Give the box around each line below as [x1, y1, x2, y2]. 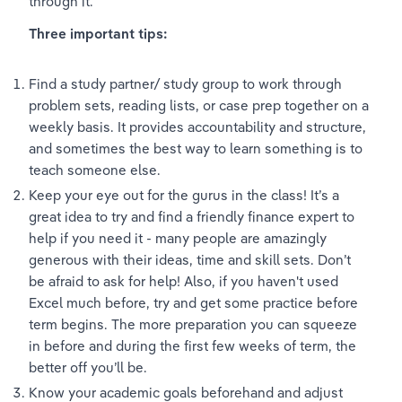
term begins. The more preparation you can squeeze [29, 316, 361, 333]
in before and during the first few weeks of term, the [29, 337, 360, 354]
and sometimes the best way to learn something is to [29, 140, 366, 157]
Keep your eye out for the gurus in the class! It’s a [29, 187, 343, 204]
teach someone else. [29, 162, 161, 179]
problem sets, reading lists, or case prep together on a [29, 97, 372, 114]
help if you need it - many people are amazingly [29, 230, 330, 247]
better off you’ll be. [29, 359, 147, 376]
